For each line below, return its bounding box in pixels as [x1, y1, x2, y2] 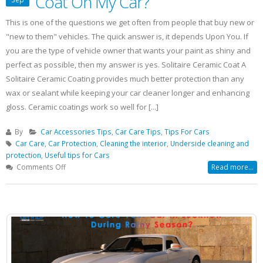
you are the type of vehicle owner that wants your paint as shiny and [6, 45, 251, 56]
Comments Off [16, 162, 66, 172]
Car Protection [48, 139, 96, 149]
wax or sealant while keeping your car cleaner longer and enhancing [6, 87, 249, 99]
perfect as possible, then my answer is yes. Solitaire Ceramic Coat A [6, 59, 246, 70]
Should [65, 173, 89, 183]
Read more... [211, 162, 254, 173]
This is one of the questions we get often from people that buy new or [6, 17, 254, 28]
